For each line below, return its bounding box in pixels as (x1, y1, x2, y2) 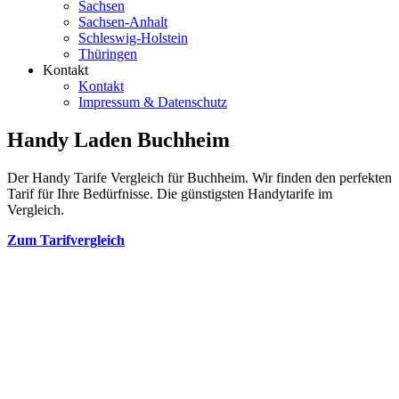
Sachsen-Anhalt (78, 14, 167, 29)
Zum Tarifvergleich (7, 232, 125, 248)
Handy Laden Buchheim (7, 127, 230, 151)
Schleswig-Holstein (78, 30, 188, 45)
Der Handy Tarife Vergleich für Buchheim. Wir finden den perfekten (7, 169, 392, 185)
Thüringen (78, 46, 137, 61)
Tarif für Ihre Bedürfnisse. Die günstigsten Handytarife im (7, 185, 332, 201)
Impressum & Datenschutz (78, 94, 227, 110)
